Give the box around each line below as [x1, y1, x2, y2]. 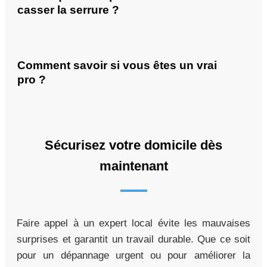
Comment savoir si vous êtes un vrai [17, 59, 217, 72]
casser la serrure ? [17, 3, 119, 16]
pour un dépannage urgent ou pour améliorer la [17, 250, 250, 262]
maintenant [99, 159, 168, 174]
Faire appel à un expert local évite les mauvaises [17, 218, 250, 229]
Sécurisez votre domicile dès [45, 138, 222, 153]
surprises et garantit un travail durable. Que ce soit [17, 234, 250, 246]
